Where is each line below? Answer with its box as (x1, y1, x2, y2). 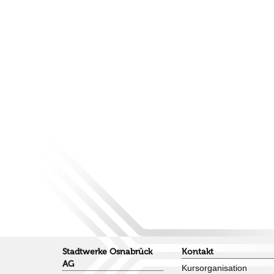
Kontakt (182, 246, 213, 257)
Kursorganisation (182, 262, 247, 273)
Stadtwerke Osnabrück (62, 246, 152, 257)
